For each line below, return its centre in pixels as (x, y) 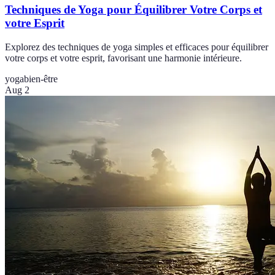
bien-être (41, 79)
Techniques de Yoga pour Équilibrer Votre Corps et (134, 10)
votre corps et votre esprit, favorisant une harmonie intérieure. (123, 58)
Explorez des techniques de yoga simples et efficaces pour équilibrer (137, 47)
